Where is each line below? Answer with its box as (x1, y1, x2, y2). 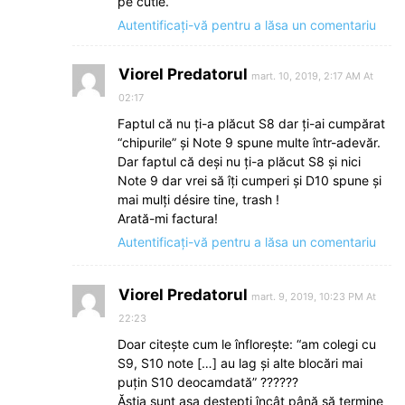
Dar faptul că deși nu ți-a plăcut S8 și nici (118, 153, 361, 169)
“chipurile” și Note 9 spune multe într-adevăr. (118, 134, 381, 150)
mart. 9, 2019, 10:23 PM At (251, 289, 376, 303)
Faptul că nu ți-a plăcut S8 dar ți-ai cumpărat (118, 115, 385, 131)
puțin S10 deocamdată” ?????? (118, 373, 298, 390)
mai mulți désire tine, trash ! (118, 191, 279, 207)
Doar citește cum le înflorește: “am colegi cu (118, 335, 376, 352)
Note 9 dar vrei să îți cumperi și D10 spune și (118, 172, 381, 188)
